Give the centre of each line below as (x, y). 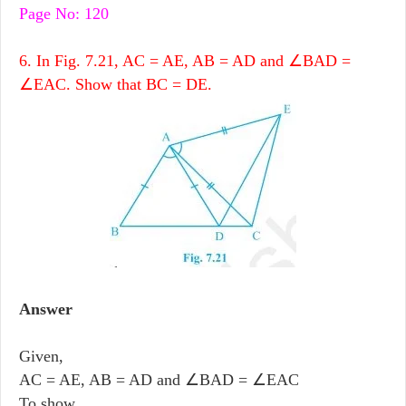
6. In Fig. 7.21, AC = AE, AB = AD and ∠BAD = (185, 60)
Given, (41, 356)
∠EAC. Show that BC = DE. (116, 84)
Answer (46, 309)
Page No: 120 (64, 13)
